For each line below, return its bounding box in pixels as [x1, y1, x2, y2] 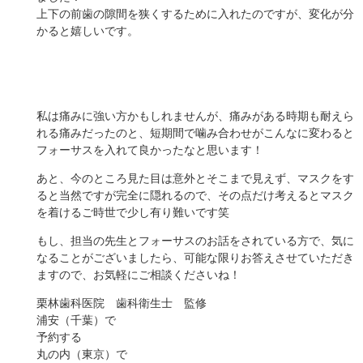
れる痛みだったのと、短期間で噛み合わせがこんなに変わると [36, 125, 354, 141]
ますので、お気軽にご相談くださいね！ [36, 267, 241, 283]
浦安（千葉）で [36, 312, 116, 328]
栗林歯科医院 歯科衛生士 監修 [36, 295, 207, 311]
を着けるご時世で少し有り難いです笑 [36, 204, 229, 220]
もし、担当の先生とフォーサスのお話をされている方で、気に [36, 233, 354, 249]
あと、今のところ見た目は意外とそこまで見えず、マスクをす [36, 170, 354, 186]
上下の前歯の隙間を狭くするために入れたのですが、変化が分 [36, 6, 354, 22]
